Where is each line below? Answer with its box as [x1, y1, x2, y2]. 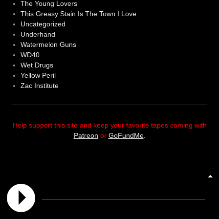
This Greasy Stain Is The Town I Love [20, 10, 136, 18]
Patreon [73, 131, 98, 140]
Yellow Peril [20, 71, 56, 80]
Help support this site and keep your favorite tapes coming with [12, 121, 207, 130]
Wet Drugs [20, 61, 53, 69]
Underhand [20, 30, 55, 39]
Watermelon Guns [20, 41, 76, 49]
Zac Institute [20, 82, 59, 90]
